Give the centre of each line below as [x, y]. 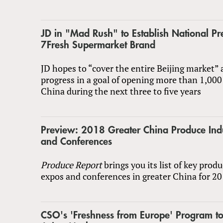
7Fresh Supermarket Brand [98, 45]
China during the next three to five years [121, 91]
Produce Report [71, 165]
